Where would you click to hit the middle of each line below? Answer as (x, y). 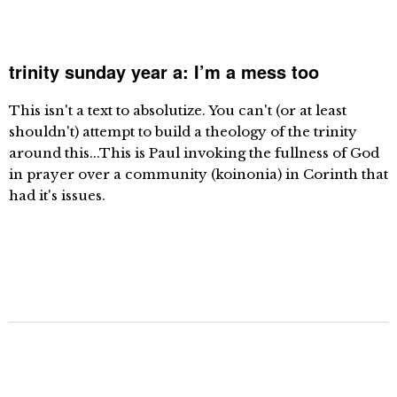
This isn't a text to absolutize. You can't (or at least (178, 110)
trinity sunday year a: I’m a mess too (164, 71)
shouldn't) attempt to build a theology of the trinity (183, 132)
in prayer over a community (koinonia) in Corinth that (198, 174)
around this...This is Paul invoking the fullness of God (194, 153)
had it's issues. (57, 195)
